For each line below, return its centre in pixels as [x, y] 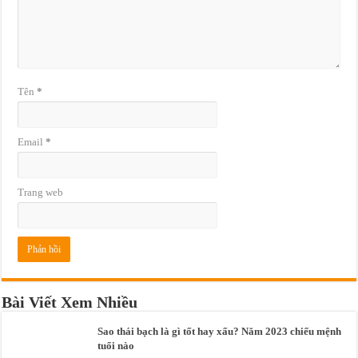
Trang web [41, 193]
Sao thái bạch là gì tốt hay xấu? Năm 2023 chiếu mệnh [220, 332]
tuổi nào [116, 346]
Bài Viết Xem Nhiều [70, 302]
